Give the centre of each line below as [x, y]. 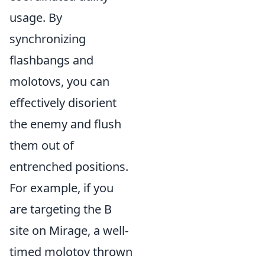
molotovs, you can [59, 81]
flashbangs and [51, 60]
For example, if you [62, 188]
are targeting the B [61, 209]
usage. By [36, 17]
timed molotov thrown [71, 252]
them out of [42, 145]
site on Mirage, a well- [69, 230]
